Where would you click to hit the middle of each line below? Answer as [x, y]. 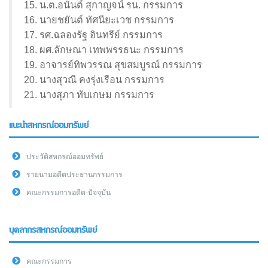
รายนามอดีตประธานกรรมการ [74, 175]
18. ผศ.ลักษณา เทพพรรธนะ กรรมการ [104, 50]
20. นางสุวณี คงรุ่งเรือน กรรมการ [94, 80]
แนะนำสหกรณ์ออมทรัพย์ [49, 126]
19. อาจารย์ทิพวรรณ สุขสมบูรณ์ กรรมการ [113, 65]
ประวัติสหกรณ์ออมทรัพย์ [65, 157]
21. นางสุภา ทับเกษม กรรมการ [89, 95]
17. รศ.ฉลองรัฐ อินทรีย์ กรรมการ [93, 35]
